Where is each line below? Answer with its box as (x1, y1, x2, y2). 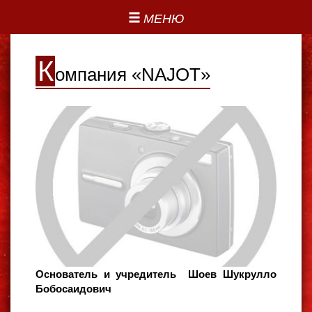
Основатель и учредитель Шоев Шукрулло (36, 267, 276, 280)
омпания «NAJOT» (55, 64, 210, 85)
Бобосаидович (36, 282, 114, 295)
